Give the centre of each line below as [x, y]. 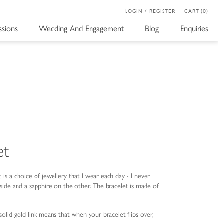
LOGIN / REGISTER [150, 11]
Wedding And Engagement [81, 28]
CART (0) [196, 11]
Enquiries [194, 28]
